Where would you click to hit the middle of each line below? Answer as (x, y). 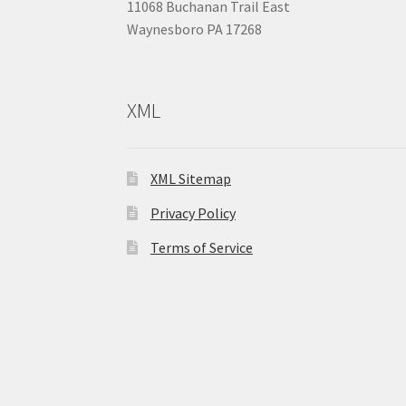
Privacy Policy (193, 213)
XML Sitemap (190, 179)
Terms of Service (201, 248)
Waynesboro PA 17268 (195, 29)
